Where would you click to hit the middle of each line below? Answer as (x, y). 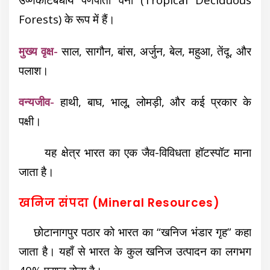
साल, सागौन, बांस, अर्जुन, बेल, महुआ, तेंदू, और (155, 51)
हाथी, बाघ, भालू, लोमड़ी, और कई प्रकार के (156, 101)
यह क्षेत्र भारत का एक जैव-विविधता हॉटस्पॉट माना (135, 152)
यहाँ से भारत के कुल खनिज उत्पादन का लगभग (155, 251)
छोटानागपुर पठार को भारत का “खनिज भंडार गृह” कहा (135, 231)
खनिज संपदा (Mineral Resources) (120, 203)
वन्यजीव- (37, 101)
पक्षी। (30, 121)
